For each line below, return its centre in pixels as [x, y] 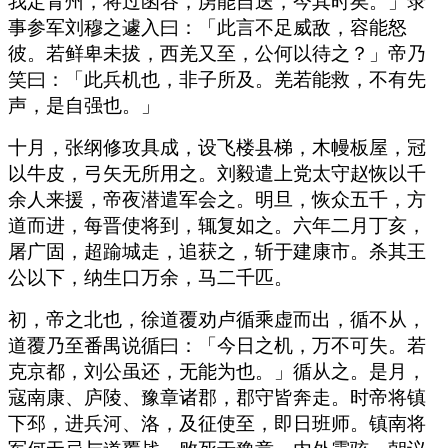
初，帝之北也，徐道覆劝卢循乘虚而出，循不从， [217, 319]
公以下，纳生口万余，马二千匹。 [150, 277]
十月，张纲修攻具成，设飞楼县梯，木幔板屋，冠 [217, 147]
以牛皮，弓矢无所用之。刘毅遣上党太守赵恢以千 [217, 173]
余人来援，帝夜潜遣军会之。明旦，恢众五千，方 [217, 199]
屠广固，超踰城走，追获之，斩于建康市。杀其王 [217, 251]
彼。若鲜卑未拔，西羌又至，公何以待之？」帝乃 [217, 53]
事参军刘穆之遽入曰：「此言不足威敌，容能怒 [207, 27]
